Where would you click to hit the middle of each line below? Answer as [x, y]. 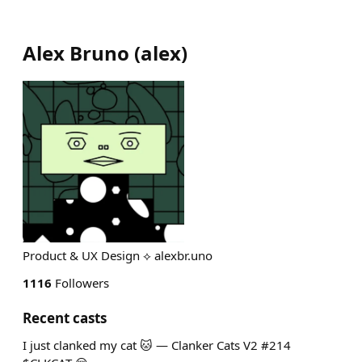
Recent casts [65, 318]
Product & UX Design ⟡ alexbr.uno [118, 255]
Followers [80, 283]
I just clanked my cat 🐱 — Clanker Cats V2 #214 [157, 345]
